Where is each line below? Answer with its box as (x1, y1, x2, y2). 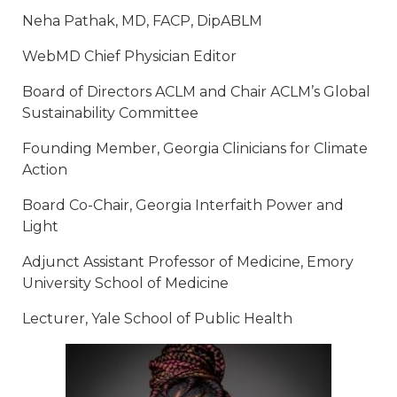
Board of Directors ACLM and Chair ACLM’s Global (22, 82, 370, 100)
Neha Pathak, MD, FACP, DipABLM (22, 12, 262, 29)
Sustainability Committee (22, 104, 198, 121)
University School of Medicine (22, 274, 229, 292)
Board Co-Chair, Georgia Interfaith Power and (22, 196, 344, 214)
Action (22, 160, 67, 178)
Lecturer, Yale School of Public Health (22, 309, 292, 327)
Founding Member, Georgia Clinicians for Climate (22, 139, 368, 157)
